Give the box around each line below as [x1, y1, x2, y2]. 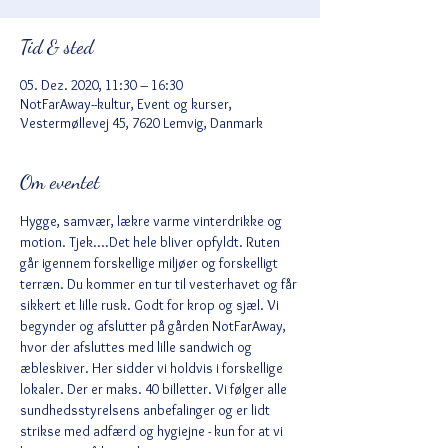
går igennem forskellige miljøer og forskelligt [20, 254, 281, 272]
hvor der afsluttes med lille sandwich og [20, 338, 255, 356]
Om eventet [20, 170, 100, 194]
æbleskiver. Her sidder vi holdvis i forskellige [20, 359, 286, 377]
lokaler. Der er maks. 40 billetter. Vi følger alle [20, 380, 290, 398]
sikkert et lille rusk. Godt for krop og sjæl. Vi [20, 296, 282, 314]
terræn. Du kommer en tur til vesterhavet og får [20, 275, 300, 293]
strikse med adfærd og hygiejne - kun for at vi [20, 422, 286, 440]
